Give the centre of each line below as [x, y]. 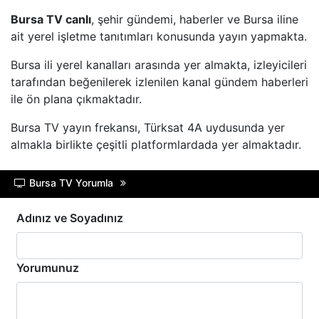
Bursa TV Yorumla [71, 183]
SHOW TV [91, 74]
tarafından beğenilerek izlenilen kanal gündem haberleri [159, 82]
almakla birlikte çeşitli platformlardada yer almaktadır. [156, 145]
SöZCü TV [91, 220]
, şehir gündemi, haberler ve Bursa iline [195, 19]
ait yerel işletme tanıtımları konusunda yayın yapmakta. [159, 36]
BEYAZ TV [93, 36]
